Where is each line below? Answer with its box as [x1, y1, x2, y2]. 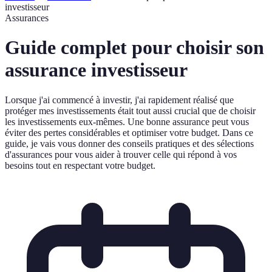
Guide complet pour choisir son [5, 36, 264, 59]
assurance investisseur [5, 59, 188, 81]
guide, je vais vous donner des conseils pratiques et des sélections [5, 138, 254, 149]
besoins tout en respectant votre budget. [5, 160, 155, 171]
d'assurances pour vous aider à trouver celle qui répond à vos [5, 149, 237, 160]
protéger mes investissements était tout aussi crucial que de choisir [5, 105, 256, 116]
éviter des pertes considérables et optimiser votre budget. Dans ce [5, 127, 253, 138]
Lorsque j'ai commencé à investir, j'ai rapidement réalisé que [5, 94, 234, 105]
